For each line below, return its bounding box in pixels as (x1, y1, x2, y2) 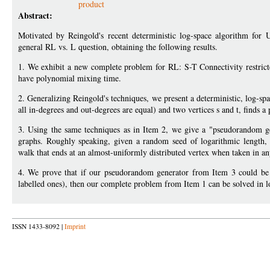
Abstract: (18, 9, 52, 22)
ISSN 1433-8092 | (12, 222, 64, 231)
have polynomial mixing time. (18, 72, 121, 84)
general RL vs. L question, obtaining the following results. (18, 41, 218, 52)
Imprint (64, 222, 86, 231)
